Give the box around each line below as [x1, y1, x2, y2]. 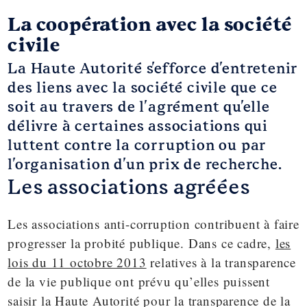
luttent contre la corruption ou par [8, 134, 267, 156]
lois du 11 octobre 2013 [8, 253, 147, 271]
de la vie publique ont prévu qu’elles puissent [8, 272, 271, 290]
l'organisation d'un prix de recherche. [8, 153, 282, 175]
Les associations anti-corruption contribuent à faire [8, 214, 299, 232]
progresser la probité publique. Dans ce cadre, [8, 234, 275, 251]
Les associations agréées [8, 173, 250, 201]
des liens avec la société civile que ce [8, 77, 278, 98]
